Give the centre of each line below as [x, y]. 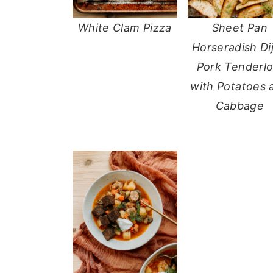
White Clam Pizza [125, 27]
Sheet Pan [239, 27]
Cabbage [240, 105]
